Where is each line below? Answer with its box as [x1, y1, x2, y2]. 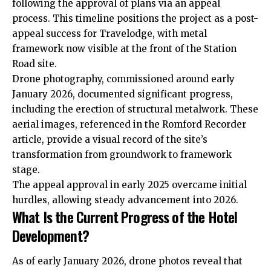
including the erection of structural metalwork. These [12, 103, 258, 116]
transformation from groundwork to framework [12, 149, 232, 161]
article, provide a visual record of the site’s [12, 134, 207, 146]
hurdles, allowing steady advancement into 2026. [12, 194, 238, 206]
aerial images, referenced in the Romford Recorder [12, 119, 246, 131]
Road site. [12, 58, 57, 70]
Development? [12, 224, 89, 247]
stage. [12, 164, 40, 176]
